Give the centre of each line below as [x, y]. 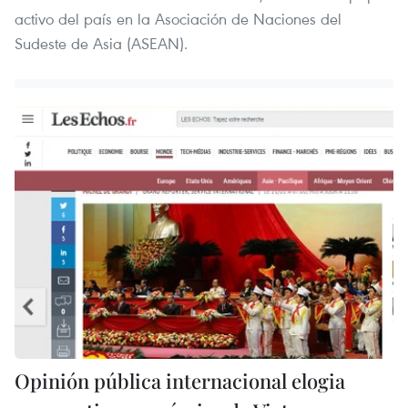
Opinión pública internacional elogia [180, 380]
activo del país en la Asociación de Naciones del [178, 18]
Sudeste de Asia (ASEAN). [101, 43]
